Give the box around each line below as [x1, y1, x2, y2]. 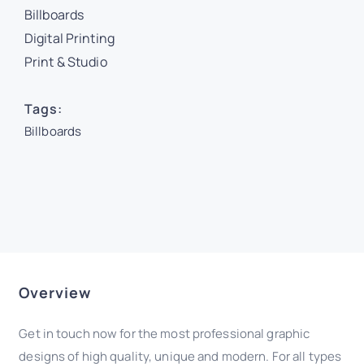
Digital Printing [24, 29, 115, 48]
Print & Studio [24, 53, 107, 71]
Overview [19, 282, 92, 302]
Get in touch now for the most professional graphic [19, 324, 310, 342]
